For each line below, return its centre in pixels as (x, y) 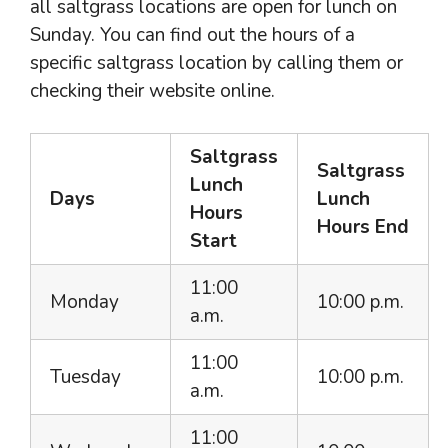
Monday (84, 302)
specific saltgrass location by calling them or (216, 62)
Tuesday (85, 377)
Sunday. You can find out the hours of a (192, 34)
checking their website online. (152, 90)
